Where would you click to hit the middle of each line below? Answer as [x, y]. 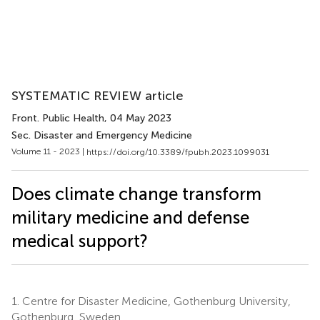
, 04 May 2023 [138, 118]
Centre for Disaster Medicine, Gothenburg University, [155, 301]
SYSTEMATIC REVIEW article [97, 96]
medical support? [80, 241]
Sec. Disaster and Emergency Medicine [102, 135]
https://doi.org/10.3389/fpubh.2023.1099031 [178, 152]
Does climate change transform [136, 194]
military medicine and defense [130, 217]
